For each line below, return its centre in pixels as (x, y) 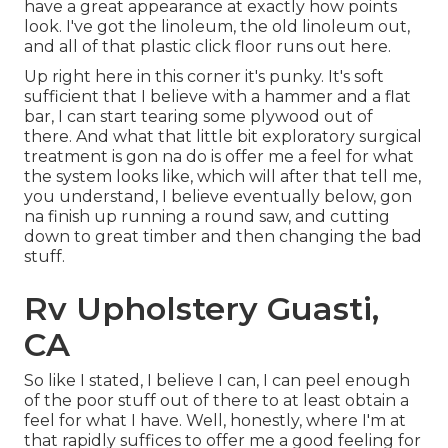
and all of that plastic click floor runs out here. (207, 47)
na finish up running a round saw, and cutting (207, 217)
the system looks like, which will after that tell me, (222, 177)
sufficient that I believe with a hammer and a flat (217, 97)
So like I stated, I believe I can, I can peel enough (217, 381)
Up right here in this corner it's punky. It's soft (204, 77)
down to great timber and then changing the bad (223, 237)
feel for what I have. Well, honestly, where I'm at (215, 421)
